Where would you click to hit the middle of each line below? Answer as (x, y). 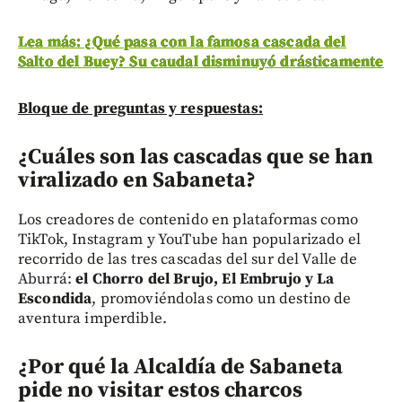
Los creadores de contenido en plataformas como (188, 220)
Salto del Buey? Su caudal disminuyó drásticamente (201, 62)
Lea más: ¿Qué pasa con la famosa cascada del (182, 43)
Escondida (55, 299)
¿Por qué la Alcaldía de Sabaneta (180, 367)
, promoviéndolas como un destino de (222, 299)
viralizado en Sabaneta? (137, 181)
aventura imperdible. (92, 319)
